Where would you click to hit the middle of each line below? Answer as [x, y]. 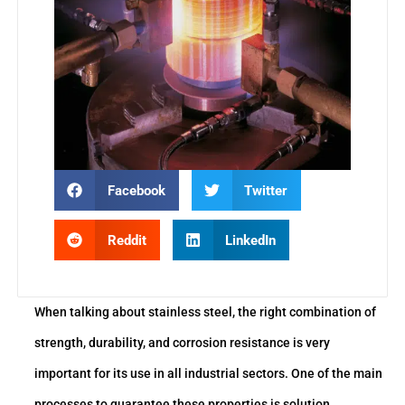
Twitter [266, 190]
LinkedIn [250, 240]
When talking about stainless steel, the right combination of [205, 312]
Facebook [136, 190]
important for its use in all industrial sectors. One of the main [208, 374]
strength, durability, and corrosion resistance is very [182, 343]
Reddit [127, 240]
